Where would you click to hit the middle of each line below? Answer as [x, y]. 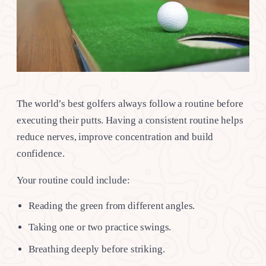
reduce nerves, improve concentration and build [115, 137]
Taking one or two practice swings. [100, 227]
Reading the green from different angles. [112, 205]
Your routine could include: [73, 180]
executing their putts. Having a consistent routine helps [130, 120]
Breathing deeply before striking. [97, 249]
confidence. [41, 153]
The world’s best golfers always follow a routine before [130, 103]
